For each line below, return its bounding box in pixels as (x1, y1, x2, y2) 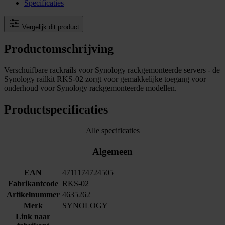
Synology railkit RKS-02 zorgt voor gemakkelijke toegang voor (4, 74, 206, 83)
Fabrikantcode (8, 179, 58, 188)
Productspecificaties (4, 102, 108, 116)
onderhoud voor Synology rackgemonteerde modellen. (4, 83, 177, 92)
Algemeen (92, 146, 133, 157)
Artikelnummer (6, 190, 60, 199)
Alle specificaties (85, 126, 140, 135)
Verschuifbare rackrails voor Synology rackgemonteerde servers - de (4, 65, 220, 74)
